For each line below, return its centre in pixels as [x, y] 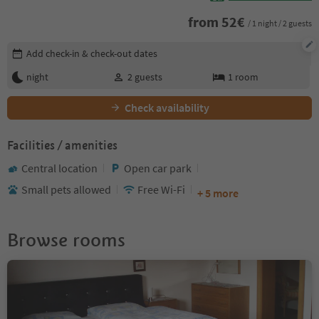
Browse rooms [66, 240]
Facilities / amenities [62, 145]
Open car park [158, 168]
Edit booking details [54, 48]
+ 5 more [218, 193]
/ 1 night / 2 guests [280, 23]
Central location [59, 168]
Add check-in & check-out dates [92, 53]
